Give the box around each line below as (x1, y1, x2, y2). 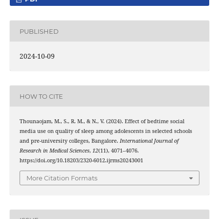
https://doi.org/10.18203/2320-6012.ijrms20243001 (19, 157, 143, 164)
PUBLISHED (19, 27, 59, 35)
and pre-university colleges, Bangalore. (19, 137, 120, 145)
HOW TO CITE (19, 92, 63, 100)
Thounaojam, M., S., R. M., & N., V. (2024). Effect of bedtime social (19, 118, 184, 125)
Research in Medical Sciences (19, 147, 89, 154)
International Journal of (119, 137, 179, 145)
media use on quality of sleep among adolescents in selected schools (19, 128, 192, 135)
